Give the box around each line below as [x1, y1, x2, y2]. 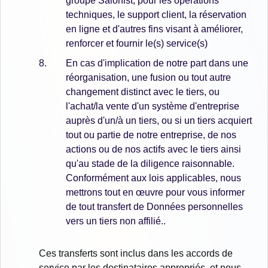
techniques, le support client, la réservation [66, 9, 246, 20]
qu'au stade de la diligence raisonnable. [66, 159, 234, 169]
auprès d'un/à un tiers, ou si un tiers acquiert [66, 115, 252, 126]
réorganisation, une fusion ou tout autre [66, 72, 231, 83]
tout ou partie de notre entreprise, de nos [66, 130, 236, 141]
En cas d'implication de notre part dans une [66, 58, 248, 69]
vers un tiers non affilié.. [66, 216, 166, 227]
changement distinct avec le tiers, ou [66, 87, 220, 98]
